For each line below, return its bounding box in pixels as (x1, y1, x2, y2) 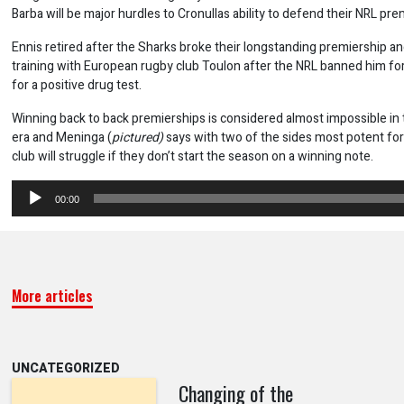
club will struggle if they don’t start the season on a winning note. (11, 147, 373, 166)
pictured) (111, 128, 166, 147)
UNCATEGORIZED (11, 359, 120, 378)
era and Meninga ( (11, 128, 112, 147)
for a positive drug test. (11, 76, 142, 95)
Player (10, 198, 46, 217)
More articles (11, 285, 93, 307)
